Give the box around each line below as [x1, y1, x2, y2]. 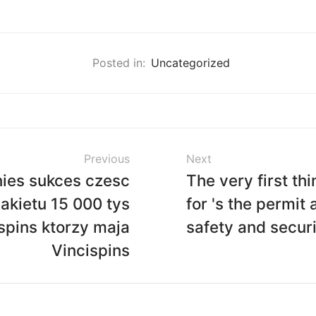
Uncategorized [150, 56, 230, 71]
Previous [84, 152, 130, 166]
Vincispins [51, 241, 130, 260]
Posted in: [92, 56, 145, 71]
